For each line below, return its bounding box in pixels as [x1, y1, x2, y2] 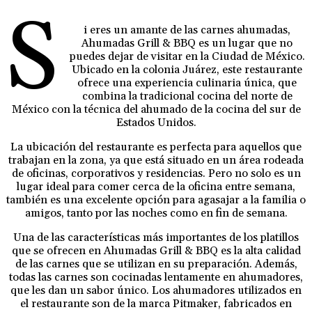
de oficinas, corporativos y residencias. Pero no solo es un [11, 166, 301, 181]
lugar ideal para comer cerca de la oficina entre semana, [17, 180, 295, 194]
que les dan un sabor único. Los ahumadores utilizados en [10, 283, 302, 298]
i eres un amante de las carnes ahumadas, [84, 23, 291, 38]
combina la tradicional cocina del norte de [81, 89, 292, 104]
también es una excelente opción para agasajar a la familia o [6, 193, 306, 208]
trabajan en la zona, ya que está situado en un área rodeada [8, 153, 304, 168]
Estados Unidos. [116, 116, 196, 130]
